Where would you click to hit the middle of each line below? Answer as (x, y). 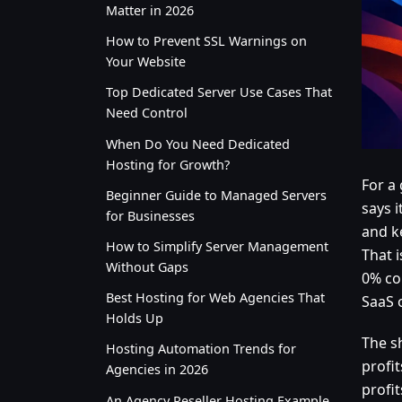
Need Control (147, 113)
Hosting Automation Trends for (201, 349)
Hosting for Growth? (168, 164)
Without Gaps (147, 267)
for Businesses (150, 215)
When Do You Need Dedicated (198, 144)
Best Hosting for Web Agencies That (215, 298)
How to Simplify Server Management (217, 246)
